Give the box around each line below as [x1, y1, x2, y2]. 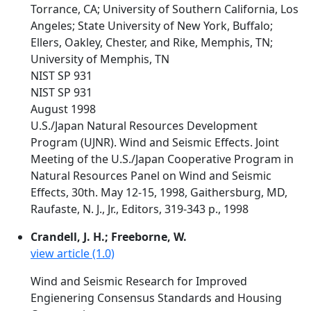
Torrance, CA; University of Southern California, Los [31, 1, 299, 17]
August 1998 [31, 101, 96, 117]
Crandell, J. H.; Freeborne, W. [31, 229, 187, 244]
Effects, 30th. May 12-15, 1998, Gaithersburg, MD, [31, 185, 287, 200]
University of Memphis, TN [31, 51, 169, 67]
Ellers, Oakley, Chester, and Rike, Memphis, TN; [31, 35, 273, 50]
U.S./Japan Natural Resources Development [31, 118, 258, 133]
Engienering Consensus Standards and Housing [31, 290, 282, 305]
